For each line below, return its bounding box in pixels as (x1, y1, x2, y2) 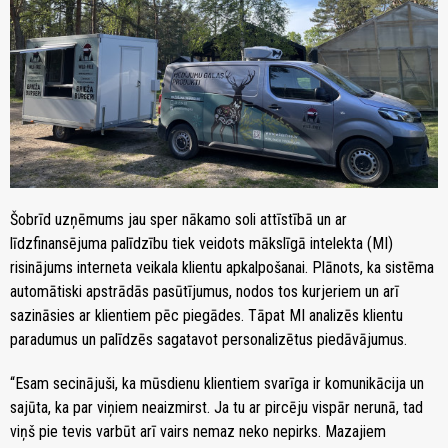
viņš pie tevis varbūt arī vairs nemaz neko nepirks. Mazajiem (10, 421, 386, 441)
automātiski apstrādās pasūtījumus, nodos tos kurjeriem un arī (10, 281, 399, 301)
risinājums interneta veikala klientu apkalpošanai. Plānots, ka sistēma (10, 257, 434, 277)
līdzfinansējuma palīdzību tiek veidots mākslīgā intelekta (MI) (10, 233, 393, 253)
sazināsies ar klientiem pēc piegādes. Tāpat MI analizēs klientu (10, 305, 403, 325)
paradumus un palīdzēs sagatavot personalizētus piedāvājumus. (10, 329, 407, 349)
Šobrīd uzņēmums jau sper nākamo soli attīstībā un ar (10, 209, 347, 229)
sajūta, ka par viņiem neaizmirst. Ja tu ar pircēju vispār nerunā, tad (10, 397, 423, 417)
